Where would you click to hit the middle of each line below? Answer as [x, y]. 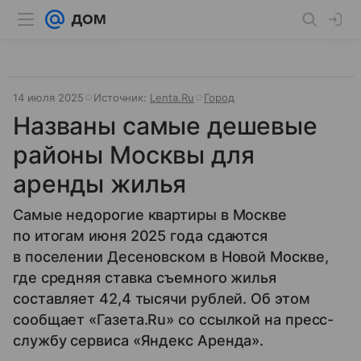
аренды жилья [100, 184]
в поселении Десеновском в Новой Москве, [171, 257]
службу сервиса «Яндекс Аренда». [139, 340]
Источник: [122, 98]
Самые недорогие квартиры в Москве [150, 215]
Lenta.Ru [172, 98]
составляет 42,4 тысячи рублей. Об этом [162, 299]
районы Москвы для [134, 155]
